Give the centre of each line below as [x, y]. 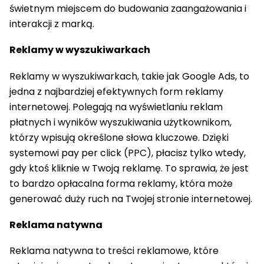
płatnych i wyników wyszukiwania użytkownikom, [121, 122]
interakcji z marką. [52, 24]
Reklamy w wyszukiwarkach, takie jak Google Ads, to [129, 76]
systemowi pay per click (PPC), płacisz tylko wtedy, [128, 153]
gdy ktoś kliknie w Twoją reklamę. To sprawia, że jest [129, 168]
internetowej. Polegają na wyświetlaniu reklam [116, 107]
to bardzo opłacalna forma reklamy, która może [121, 183]
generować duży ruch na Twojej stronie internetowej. [131, 199]
